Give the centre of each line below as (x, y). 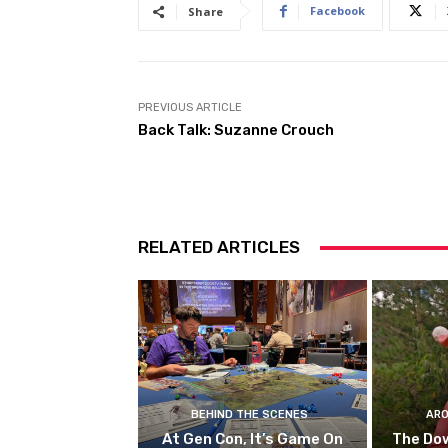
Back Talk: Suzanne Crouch (236, 130)
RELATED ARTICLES (219, 247)
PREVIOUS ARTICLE (190, 108)
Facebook (337, 11)
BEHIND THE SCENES (250, 414)
